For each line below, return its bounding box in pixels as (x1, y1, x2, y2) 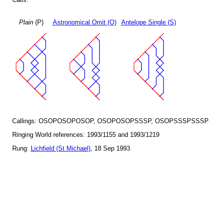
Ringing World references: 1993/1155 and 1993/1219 (12, 131, 159, 139)
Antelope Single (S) (121, 19, 176, 26)
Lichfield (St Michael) (30, 145, 90, 153)
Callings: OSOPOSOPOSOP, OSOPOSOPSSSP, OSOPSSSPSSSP (12, 117, 209, 125)
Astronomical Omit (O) (52, 19, 116, 26)
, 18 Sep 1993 (90, 145, 130, 153)
